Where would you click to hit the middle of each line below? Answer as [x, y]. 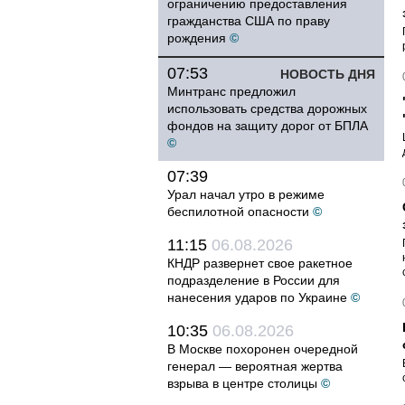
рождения [197, 38]
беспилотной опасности [238, 212]
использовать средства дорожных [267, 108]
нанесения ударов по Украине [257, 297]
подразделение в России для [254, 280]
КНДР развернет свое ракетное [260, 263]
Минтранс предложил [231, 91]
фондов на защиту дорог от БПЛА [268, 126]
